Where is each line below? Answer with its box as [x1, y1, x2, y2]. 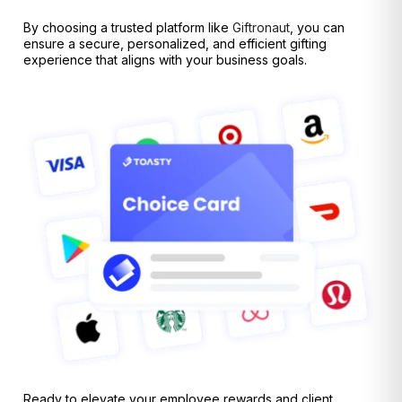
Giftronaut [232, 19, 290, 35]
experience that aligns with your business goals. [23, 51, 307, 67]
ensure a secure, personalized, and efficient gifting [23, 35, 327, 51]
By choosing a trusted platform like [23, 19, 232, 35]
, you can [290, 19, 345, 35]
